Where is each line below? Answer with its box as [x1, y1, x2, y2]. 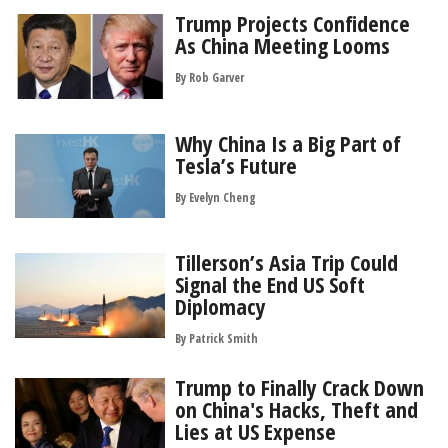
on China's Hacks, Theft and [175, 394, 418, 425]
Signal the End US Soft [175, 269, 365, 300]
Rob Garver [189, 69, 244, 87]
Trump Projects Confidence [175, 8, 410, 39]
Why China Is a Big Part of [175, 127, 401, 158]
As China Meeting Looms [175, 30, 390, 61]
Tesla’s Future [175, 149, 297, 180]
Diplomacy [175, 291, 266, 322]
